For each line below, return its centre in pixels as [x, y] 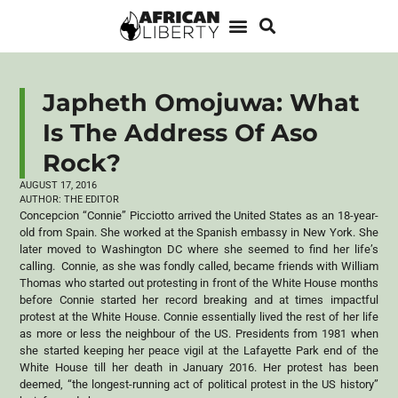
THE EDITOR [91, 199]
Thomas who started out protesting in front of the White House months [199, 283]
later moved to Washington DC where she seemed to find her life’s [199, 249]
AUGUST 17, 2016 [59, 185]
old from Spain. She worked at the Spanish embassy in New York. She [199, 232]
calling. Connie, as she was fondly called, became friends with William [199, 266]
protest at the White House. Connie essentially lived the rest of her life [199, 316]
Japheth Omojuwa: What [202, 102]
